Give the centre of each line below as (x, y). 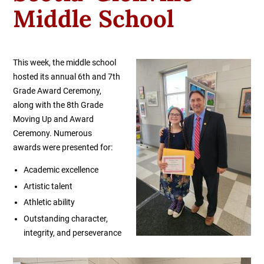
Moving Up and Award (54, 119)
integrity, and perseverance (72, 232)
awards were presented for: (63, 148)
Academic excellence (61, 170)
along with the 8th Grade (58, 105)
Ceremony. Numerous (53, 133)
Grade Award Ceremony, (57, 91)
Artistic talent (48, 186)
